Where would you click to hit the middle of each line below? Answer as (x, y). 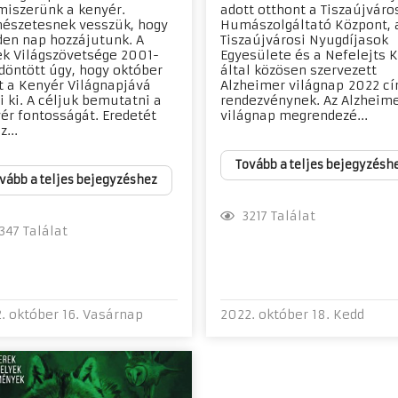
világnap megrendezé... (294, 115)
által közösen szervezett (298, 70)
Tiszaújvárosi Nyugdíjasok (304, 40)
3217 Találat (275, 216)
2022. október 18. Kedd (292, 315)
